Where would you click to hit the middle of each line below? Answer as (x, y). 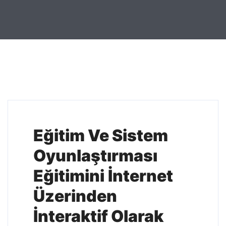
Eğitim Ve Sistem (101, 135)
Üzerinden (75, 196)
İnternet (140, 176)
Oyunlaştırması (95, 156)
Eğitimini (69, 176)
